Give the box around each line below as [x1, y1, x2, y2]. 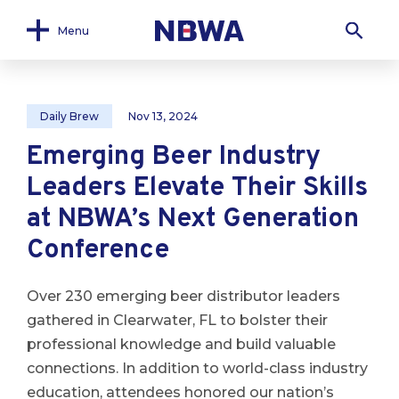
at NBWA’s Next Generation [27, 203, 359, 236]
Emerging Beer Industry [27, 141, 321, 174]
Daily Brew [40, 110, 99, 123]
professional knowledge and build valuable [27, 336, 336, 353]
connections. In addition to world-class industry [27, 360, 368, 377]
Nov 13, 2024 [128, 110, 198, 123]
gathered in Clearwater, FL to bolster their [27, 312, 328, 329]
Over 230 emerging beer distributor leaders [27, 288, 340, 305]
